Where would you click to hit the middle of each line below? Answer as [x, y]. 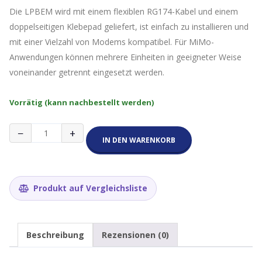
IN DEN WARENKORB [139, 140]
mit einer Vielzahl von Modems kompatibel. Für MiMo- [112, 42]
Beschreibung [55, 235]
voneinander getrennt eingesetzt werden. [87, 73]
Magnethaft [35, 129]
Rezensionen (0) [135, 235]
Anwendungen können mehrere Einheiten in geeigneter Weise [125, 57]
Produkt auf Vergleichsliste [89, 188]
